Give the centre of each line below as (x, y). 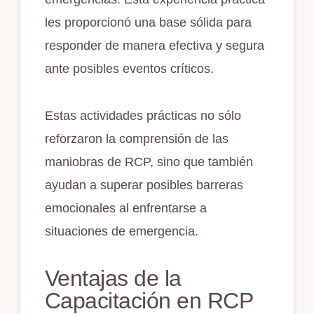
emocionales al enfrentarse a (125, 209)
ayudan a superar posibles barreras (144, 185)
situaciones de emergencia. (121, 232)
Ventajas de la (113, 279)
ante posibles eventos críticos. (129, 69)
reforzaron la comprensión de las (136, 139)
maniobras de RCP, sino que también (149, 162)
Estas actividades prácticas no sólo (143, 116)
